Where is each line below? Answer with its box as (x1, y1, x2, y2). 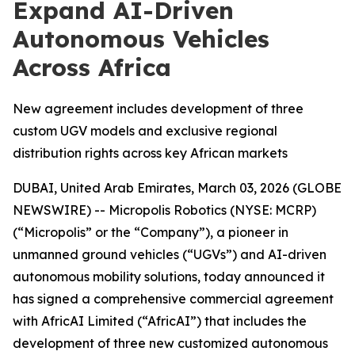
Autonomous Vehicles (13, 24, 269, 54)
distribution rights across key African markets (13, 145, 288, 161)
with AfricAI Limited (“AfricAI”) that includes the (13, 313, 307, 329)
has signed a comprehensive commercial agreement (13, 291, 334, 307)
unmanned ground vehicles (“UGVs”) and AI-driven (13, 246, 326, 262)
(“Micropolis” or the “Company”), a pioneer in (13, 224, 288, 240)
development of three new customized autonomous (13, 335, 328, 351)
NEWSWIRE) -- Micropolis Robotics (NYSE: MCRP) (13, 202, 316, 218)
